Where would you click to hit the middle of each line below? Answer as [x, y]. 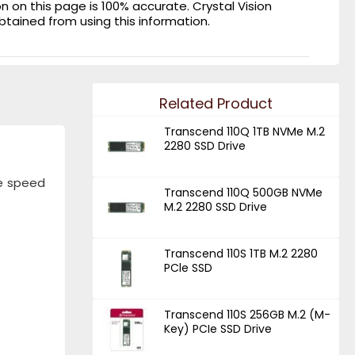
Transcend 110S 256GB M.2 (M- [248, 314]
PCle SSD [189, 267]
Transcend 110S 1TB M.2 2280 [241, 253]
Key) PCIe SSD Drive [218, 328]
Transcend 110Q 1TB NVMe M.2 [245, 132]
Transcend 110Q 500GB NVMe [244, 192]
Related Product [216, 103]
